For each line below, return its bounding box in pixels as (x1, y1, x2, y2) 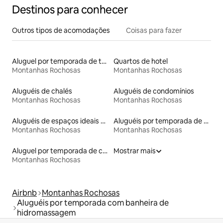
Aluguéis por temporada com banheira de (17, 198, 169, 209)
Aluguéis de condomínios (113, 87, 194, 96)
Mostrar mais (113, 146, 156, 156)
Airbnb (12, 188, 37, 199)
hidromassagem (17, 208, 76, 219)
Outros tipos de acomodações (12, 26, 110, 35)
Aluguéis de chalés (12, 87, 72, 96)
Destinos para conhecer (12, 2, 128, 17)
